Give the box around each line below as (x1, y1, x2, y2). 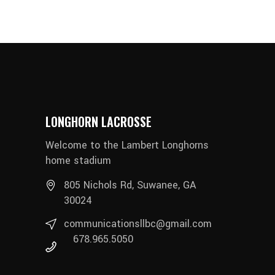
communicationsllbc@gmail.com (64, 217, 212, 231)
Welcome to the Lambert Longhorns (45, 138, 209, 153)
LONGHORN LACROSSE (45, 112, 152, 131)
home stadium (45, 153, 111, 168)
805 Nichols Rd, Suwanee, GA (64, 178, 196, 193)
